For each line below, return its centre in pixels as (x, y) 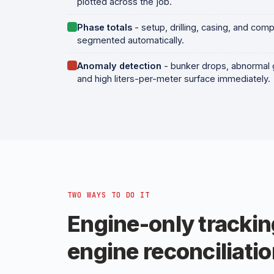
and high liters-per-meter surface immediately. (174, 79)
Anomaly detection (119, 66)
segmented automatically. (131, 40)
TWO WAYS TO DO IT (109, 195)
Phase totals (105, 27)
